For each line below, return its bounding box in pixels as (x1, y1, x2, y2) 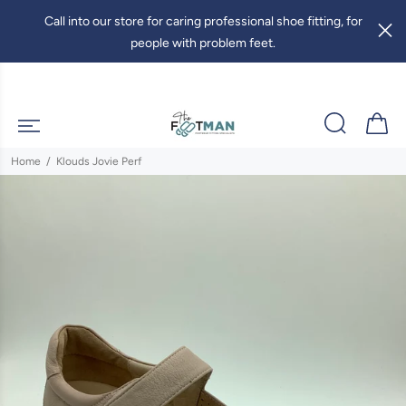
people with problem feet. (130, 35, 275, 51)
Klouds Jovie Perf (56, 155, 141, 168)
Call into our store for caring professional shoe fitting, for (43, 14, 362, 29)
